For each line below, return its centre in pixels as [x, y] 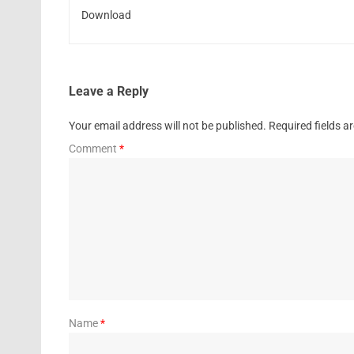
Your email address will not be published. [167, 126]
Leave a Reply [108, 92]
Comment [94, 149]
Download [107, 15]
